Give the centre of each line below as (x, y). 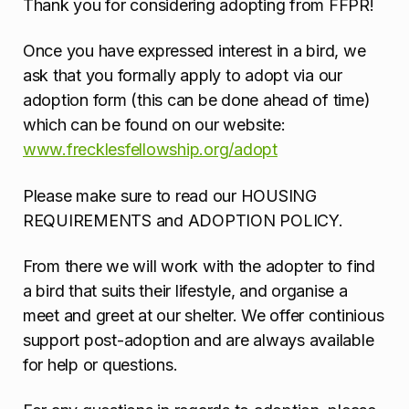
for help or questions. (100, 364)
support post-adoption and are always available (199, 340)
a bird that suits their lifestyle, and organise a (185, 290)
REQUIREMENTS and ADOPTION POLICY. (183, 220)
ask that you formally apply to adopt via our (183, 76)
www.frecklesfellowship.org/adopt (150, 150)
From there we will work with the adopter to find (199, 266)
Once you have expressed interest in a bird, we (194, 51)
